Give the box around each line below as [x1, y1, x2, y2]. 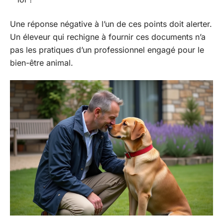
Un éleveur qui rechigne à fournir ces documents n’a [10, 31, 206, 42]
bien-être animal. [10, 57, 73, 68]
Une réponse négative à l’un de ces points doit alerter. [10, 18, 212, 29]
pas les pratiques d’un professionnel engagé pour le [10, 44, 204, 55]
